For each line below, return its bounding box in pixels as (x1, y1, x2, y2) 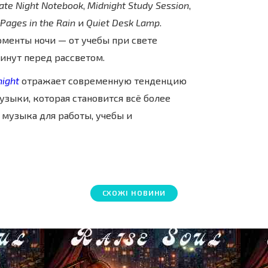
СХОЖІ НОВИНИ (102, 188, 166, 197)
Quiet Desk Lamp (86, 16, 160, 28)
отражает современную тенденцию (21, 75, 187, 87)
